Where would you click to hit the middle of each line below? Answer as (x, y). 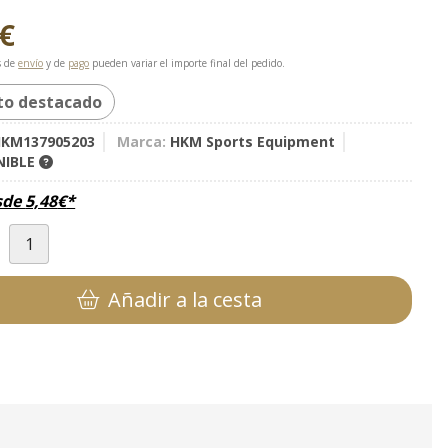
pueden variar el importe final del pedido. (187, 62)
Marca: (142, 141)
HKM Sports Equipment (253, 141)
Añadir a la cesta (185, 299)
